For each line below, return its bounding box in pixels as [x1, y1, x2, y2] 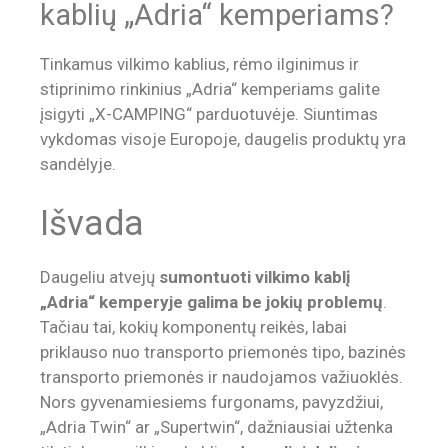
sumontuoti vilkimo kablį [159, 266, 351, 287]
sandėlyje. [40, 154, 116, 175]
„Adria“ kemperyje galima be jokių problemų [40, 291, 383, 312]
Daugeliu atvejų [40, 266, 159, 287]
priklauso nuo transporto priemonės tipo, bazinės [40, 341, 406, 362]
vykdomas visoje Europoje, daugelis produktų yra [40, 129, 406, 150]
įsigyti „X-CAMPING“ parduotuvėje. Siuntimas [40, 104, 378, 125]
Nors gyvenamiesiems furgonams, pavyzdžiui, [40, 391, 383, 412]
